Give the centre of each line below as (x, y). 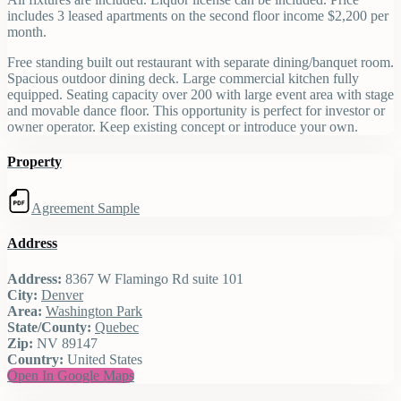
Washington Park (94, 311)
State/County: (49, 327)
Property (34, 161)
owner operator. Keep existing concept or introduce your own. (183, 126)
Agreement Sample (85, 209)
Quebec (117, 327)
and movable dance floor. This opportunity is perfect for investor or (196, 110)
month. (27, 31)
